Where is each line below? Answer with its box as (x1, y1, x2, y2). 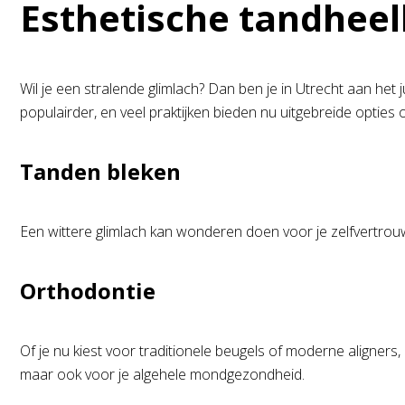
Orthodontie (20, 276, 155, 306)
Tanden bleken (20, 156, 181, 186)
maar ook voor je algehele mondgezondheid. (20, 364, 305, 384)
